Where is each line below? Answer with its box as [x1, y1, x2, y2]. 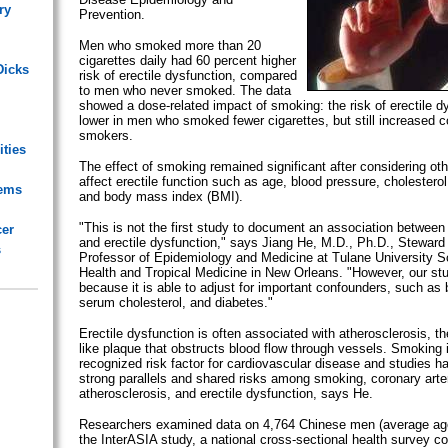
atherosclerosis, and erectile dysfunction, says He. [78, 385, 373, 401]
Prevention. [78, 6, 145, 22]
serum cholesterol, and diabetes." [78, 294, 273, 310]
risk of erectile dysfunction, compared [78, 67, 297, 83]
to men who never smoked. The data [78, 82, 291, 98]
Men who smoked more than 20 [78, 37, 261, 53]
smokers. [78, 127, 133, 143]
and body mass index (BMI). [78, 188, 243, 204]
